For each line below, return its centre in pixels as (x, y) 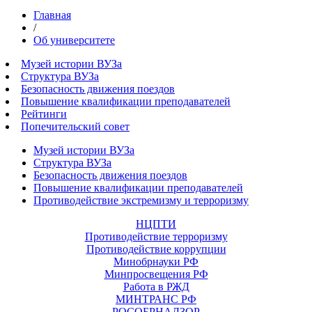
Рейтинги (44, 114)
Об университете (74, 40)
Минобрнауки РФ (156, 262)
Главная (52, 15)
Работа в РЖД (156, 287)
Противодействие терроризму (156, 236)
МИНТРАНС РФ (156, 299)
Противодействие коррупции (156, 249)
